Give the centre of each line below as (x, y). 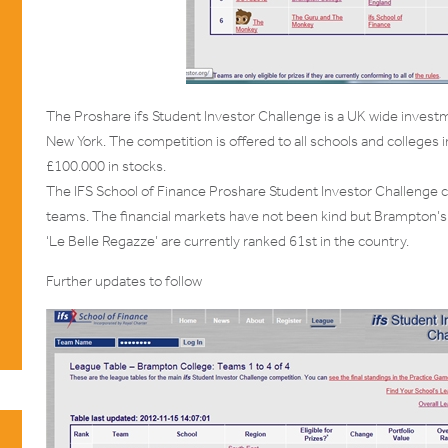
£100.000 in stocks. (106, 165)
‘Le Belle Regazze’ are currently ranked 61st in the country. (227, 240)
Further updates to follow (124, 280)
